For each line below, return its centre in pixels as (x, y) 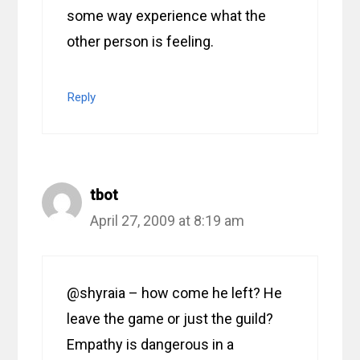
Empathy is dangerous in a (151, 345)
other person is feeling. (141, 42)
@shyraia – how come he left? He (175, 293)
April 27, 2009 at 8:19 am (168, 221)
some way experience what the (167, 16)
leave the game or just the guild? (170, 319)
